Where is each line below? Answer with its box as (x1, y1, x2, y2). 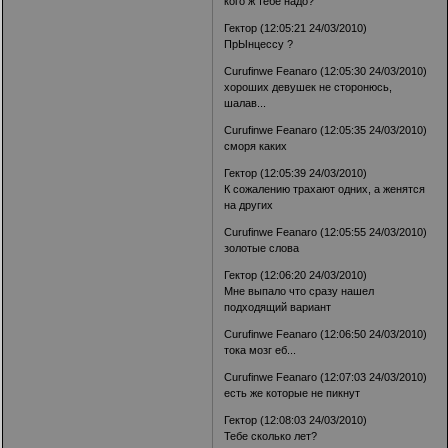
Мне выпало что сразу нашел (224, 285, 375, 298)
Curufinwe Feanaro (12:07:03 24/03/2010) (224, 371, 428, 384)
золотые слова (224, 242, 300, 255)
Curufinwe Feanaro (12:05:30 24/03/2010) (224, 65, 428, 78)
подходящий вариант (224, 301, 332, 314)
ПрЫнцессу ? (224, 38, 294, 51)
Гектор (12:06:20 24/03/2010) (224, 269, 368, 282)
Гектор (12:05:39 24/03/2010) (224, 167, 368, 180)
